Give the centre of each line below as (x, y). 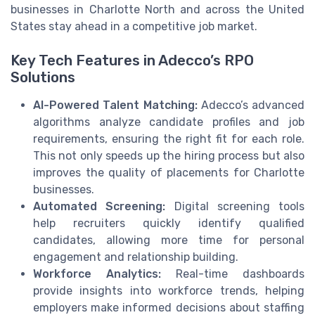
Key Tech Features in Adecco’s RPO (132, 61)
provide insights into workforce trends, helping (169, 291)
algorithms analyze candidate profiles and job (169, 122)
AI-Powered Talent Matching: (115, 105)
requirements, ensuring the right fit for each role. (169, 139)
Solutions (43, 78)
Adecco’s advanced (251, 105)
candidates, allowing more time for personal (169, 240)
